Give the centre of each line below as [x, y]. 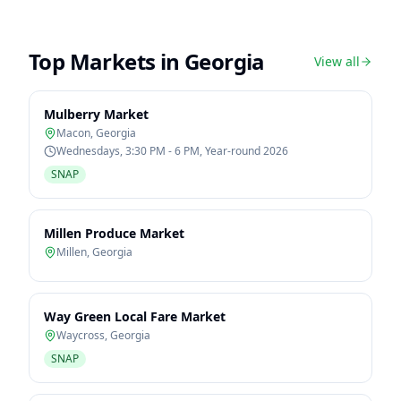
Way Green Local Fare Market [135, 316]
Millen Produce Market [114, 233]
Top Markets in [107, 61]
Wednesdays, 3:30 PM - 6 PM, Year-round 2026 [172, 151]
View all [337, 61]
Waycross [81, 335]
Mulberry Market [96, 114]
